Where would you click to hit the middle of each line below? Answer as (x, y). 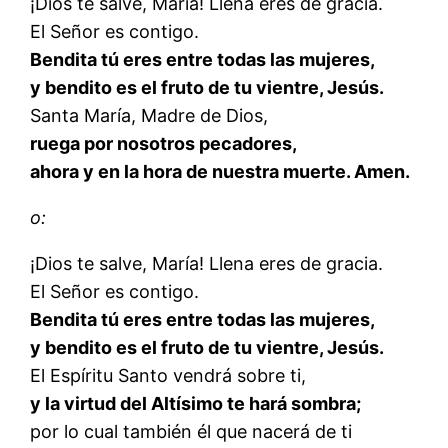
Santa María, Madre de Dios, (149, 116)
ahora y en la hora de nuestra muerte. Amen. (222, 172)
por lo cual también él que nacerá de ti (191, 432)
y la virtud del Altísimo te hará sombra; (196, 404)
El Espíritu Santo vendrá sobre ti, (168, 376)
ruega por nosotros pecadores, (164, 144)
